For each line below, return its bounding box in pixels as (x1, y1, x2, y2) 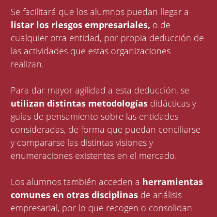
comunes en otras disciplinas (11, 189, 141, 201)
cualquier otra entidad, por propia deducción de (11, 32, 204, 44)
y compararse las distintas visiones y (11, 137, 154, 149)
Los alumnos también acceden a (11, 176, 143, 188)
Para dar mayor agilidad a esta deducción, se (11, 84, 190, 96)
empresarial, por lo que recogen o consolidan (11, 202, 193, 214)
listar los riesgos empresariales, (11, 19, 153, 31)
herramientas (142, 176, 203, 188)
